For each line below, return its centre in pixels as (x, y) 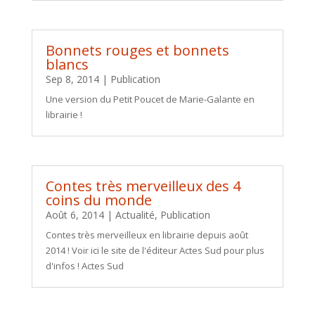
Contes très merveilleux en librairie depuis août (147, 234)
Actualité (135, 214)
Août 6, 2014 (75, 214)
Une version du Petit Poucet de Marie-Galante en (150, 99)
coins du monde (98, 200)
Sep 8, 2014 (72, 79)
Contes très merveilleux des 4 (143, 186)
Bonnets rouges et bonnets (137, 50)
